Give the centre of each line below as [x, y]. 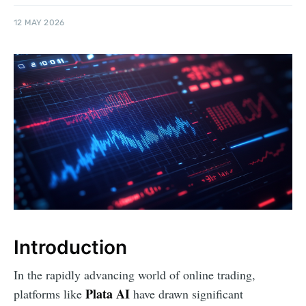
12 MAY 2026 [39, 23]
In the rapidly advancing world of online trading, [135, 275]
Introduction [70, 247]
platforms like [50, 294]
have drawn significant [186, 294]
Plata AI [108, 294]
